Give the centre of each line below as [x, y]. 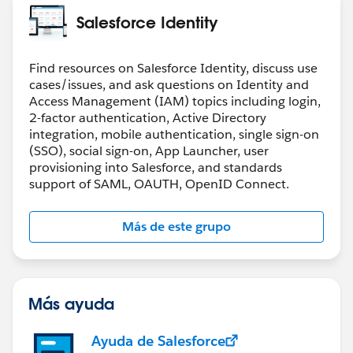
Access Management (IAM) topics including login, [175, 101]
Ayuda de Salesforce [158, 340]
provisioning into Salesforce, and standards [156, 167]
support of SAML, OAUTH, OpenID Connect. [159, 184]
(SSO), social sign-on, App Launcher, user [149, 150]
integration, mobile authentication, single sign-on [174, 134]
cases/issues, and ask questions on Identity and [169, 84]
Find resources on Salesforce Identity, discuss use [173, 68]
